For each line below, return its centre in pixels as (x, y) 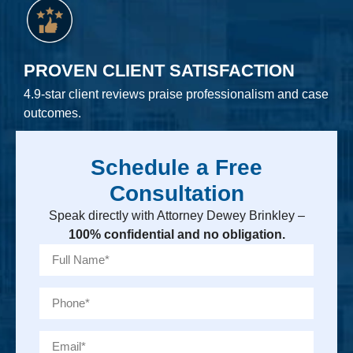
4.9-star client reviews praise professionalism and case (176, 94)
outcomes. (52, 113)
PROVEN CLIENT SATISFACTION (159, 70)
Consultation (176, 193)
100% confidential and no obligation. (176, 234)
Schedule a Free (176, 167)
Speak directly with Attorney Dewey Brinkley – (176, 215)
